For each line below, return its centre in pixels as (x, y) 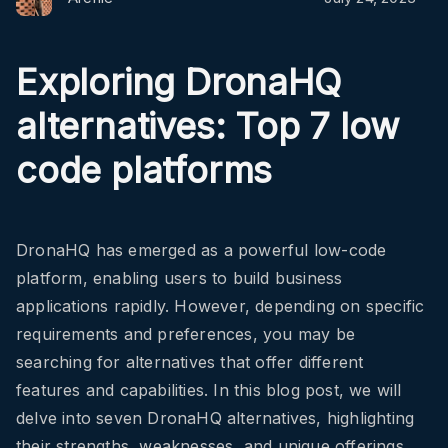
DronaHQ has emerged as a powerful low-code (201, 250)
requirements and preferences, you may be (186, 334)
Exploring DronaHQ (178, 82)
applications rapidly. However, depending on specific (220, 306)
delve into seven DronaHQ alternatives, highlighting (215, 418)
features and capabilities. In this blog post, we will (209, 390)
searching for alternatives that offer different (190, 362)
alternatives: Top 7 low (207, 126)
